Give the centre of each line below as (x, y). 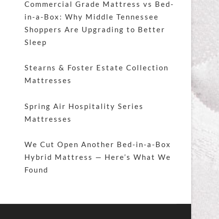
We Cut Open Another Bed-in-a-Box (98, 144)
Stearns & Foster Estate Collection (97, 68)
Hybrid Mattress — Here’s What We (98, 157)
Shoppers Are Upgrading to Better (95, 29)
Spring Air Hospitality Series (84, 106)
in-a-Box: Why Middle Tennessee (92, 16)
